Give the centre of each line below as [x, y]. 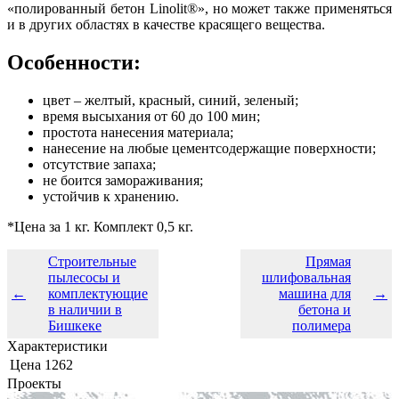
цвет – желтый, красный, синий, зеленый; [171, 100]
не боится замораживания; [123, 180]
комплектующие [98, 293]
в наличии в [85, 309]
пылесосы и [84, 277]
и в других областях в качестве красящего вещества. [166, 24]
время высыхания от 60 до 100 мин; [151, 116]
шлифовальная [306, 277]
